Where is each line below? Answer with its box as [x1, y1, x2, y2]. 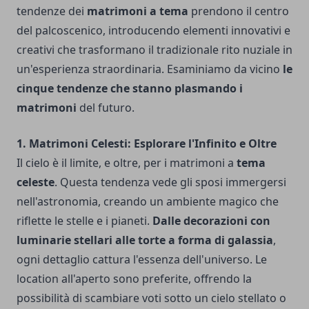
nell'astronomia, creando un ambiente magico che [17, 194, 279, 210]
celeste [17, 175, 54, 190]
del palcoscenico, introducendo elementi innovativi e [17, 23, 290, 39]
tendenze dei [17, 3, 84, 19]
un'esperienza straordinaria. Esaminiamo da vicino [17, 61, 283, 77]
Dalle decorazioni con [150, 213, 270, 229]
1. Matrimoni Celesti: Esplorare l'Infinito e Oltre [17, 136, 277, 152]
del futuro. [77, 100, 134, 116]
